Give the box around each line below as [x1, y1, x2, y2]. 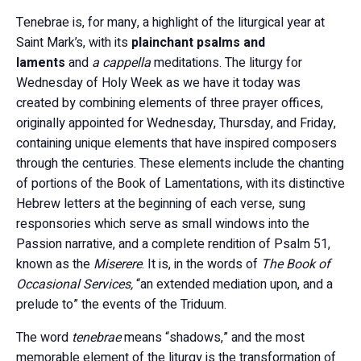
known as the [16, 255, 90, 274]
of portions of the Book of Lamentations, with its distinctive [16, 174, 345, 193]
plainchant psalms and [131, 33, 265, 52]
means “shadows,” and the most [124, 328, 305, 347]
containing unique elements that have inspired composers [16, 134, 337, 153]
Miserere [90, 255, 142, 274]
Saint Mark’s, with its [16, 33, 131, 52]
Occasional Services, [16, 275, 136, 294]
